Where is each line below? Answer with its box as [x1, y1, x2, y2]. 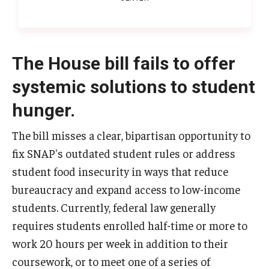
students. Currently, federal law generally [12, 200, 216, 214]
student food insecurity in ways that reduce [12, 164, 228, 178]
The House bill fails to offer [12, 52, 235, 74]
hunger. [12, 99, 75, 121]
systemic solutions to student [12, 76, 255, 97]
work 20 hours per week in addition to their [12, 236, 228, 250]
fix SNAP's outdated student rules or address [12, 146, 235, 160]
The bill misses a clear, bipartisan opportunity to [12, 128, 250, 142]
